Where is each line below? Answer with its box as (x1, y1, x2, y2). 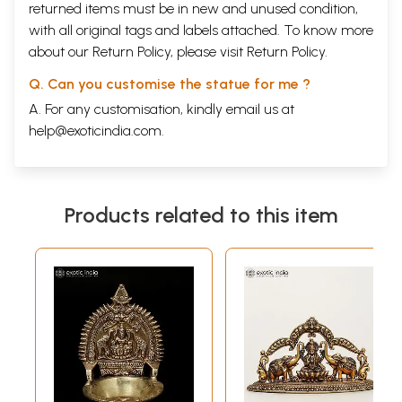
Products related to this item (65, 202, 337, 229)
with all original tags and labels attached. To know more (29, 22, 373, 39)
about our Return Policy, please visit (29, 43, 247, 61)
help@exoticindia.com (29, 122, 162, 140)
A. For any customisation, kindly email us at (29, 100, 294, 118)
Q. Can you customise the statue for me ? (29, 75, 310, 93)
